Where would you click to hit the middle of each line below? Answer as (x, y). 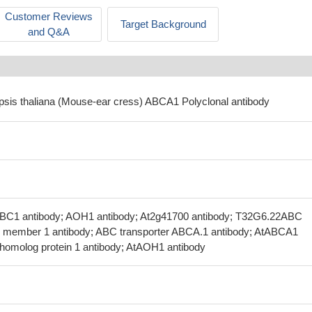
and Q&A (49, 32)
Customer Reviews (49, 16)
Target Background (163, 24)
